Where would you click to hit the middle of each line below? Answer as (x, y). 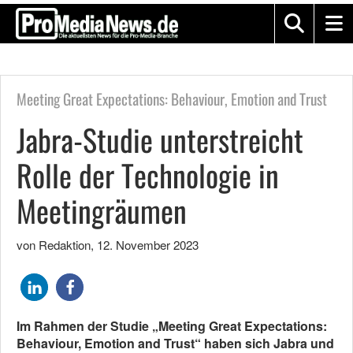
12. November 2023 (148, 245)
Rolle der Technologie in (148, 175)
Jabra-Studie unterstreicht (160, 139)
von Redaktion (54, 245)
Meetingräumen (102, 210)
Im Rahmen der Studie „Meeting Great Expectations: (172, 326)
